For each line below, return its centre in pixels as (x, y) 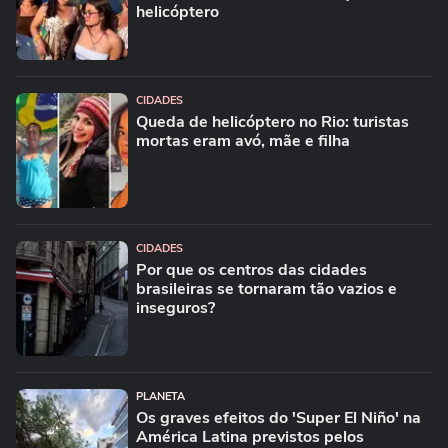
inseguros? (175, 308)
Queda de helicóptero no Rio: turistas (272, 122)
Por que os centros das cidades (251, 270)
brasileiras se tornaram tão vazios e (266, 289)
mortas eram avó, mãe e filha (243, 141)
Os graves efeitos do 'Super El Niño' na (278, 418)
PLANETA (160, 396)
